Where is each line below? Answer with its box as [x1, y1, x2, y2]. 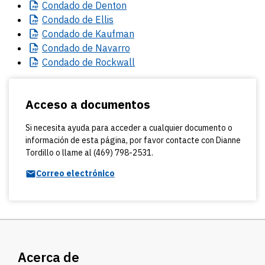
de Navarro [80, 42, 130, 54]
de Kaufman [80, 28, 134, 40]
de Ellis [80, 14, 114, 25]
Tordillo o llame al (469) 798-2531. [25, 147, 153, 158]
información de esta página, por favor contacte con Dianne [25, 135, 241, 146]
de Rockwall [80, 56, 135, 68]
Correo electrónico [36, 168, 115, 179]
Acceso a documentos [25, 96, 150, 112]
